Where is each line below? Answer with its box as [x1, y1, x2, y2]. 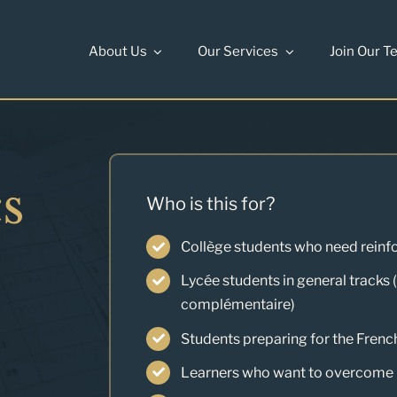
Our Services [198, 43, 278, 59]
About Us [88, 43, 147, 59]
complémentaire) [180, 296, 295, 314]
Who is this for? [146, 193, 276, 215]
